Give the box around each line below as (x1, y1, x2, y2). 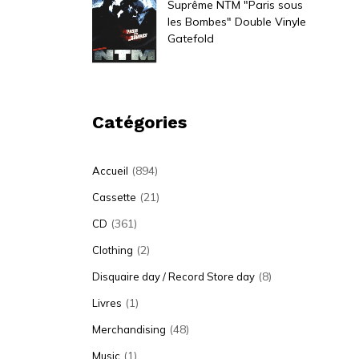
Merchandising (92, 323, 167, 336)
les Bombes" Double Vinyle (167, 14, 307, 29)
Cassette (92, 191, 137, 204)
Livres (92, 296, 123, 309)
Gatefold (167, 31, 215, 46)
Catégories (92, 112, 188, 132)
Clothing (92, 244, 134, 256)
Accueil (92, 164, 129, 177)
